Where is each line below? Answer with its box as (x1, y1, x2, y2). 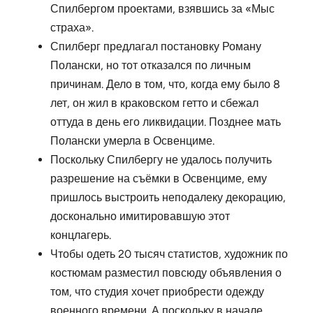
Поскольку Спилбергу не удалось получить (50, 153, 272, 167)
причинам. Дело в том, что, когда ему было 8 (50, 78, 280, 92)
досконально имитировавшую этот (50, 210, 230, 224)
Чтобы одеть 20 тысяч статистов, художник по (50, 247, 288, 261)
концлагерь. (50, 228, 111, 242)
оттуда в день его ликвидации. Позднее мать (50, 115, 281, 129)
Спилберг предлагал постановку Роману (50, 40, 261, 54)
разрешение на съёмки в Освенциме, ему (50, 172, 267, 186)
